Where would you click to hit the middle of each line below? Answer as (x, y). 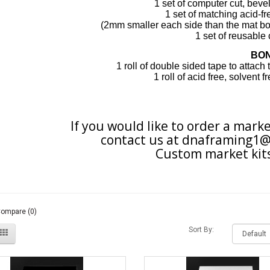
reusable (247, 36)
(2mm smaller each (143, 25)
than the (222, 25)
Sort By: (202, 229)
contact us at (142, 140)
